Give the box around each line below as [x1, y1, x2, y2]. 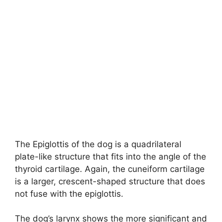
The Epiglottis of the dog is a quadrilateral [15, 139, 181, 149]
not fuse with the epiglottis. [15, 188, 123, 199]
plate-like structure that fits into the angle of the [15, 151, 206, 162]
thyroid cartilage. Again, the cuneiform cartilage [15, 164, 205, 174]
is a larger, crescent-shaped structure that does [15, 176, 205, 186]
